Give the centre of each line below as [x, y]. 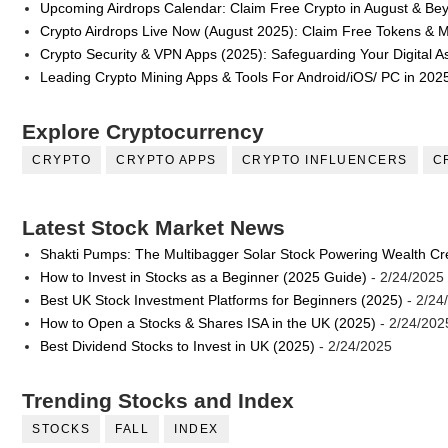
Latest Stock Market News [153, 228]
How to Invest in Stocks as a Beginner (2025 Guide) [203, 276]
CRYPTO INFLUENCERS [324, 160]
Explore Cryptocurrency [143, 132]
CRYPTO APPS [166, 160]
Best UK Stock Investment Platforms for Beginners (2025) [221, 299]
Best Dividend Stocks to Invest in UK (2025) [177, 345]
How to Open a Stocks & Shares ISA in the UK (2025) [207, 322]
